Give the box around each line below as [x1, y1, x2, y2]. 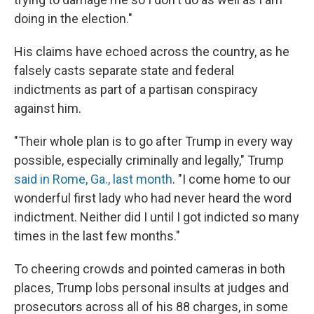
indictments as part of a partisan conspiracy [14, 82, 258, 97]
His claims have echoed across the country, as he [14, 44, 289, 59]
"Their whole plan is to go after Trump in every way [14, 134, 293, 149]
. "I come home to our [172, 172, 291, 186]
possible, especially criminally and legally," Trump [14, 153, 284, 168]
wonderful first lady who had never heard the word [14, 191, 292, 205]
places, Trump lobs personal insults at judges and [14, 280, 289, 295]
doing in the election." [14, 11, 132, 26]
